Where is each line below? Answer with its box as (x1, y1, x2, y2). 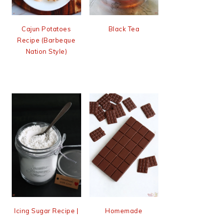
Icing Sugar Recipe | (14, 207, 79, 215)
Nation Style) (25, 47, 67, 55)
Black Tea (108, 24, 139, 33)
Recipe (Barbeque (17, 36, 76, 44)
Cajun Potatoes (22, 24, 71, 33)
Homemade (105, 207, 143, 215)
